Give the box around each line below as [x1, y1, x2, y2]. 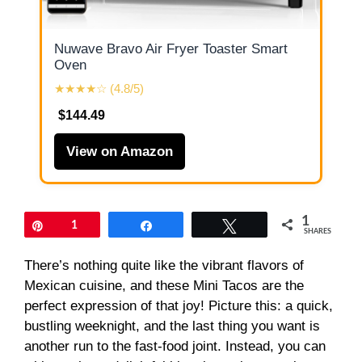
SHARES [304, 227, 332, 235]
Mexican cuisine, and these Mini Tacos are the [24, 277, 304, 293]
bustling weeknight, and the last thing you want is [24, 318, 320, 334]
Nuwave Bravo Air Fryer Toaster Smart [54, 40, 288, 57]
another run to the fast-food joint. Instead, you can [24, 338, 326, 354]
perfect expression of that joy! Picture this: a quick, [24, 297, 333, 314]
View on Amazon [66, 143, 173, 159]
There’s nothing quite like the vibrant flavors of [24, 257, 304, 273]
